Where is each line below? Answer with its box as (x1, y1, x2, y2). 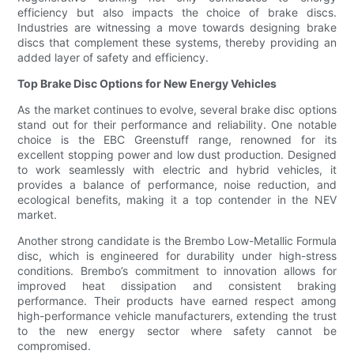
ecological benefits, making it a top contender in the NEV (17, 193, 337, 207)
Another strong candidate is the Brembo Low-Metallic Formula (17, 234, 337, 248)
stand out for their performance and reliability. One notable (17, 118, 337, 132)
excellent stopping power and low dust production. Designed (17, 148, 337, 162)
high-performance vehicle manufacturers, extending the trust (17, 309, 337, 323)
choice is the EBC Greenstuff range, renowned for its (17, 133, 337, 147)
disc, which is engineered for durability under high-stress (17, 249, 337, 263)
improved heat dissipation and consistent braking (17, 279, 337, 293)
